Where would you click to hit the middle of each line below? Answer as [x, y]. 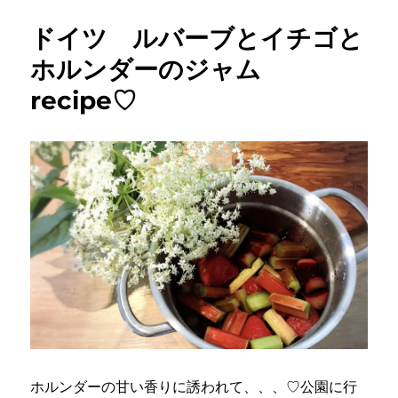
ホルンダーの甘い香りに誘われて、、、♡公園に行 [194, 387]
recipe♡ [84, 100]
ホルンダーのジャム [159, 69]
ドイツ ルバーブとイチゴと [197, 38]
